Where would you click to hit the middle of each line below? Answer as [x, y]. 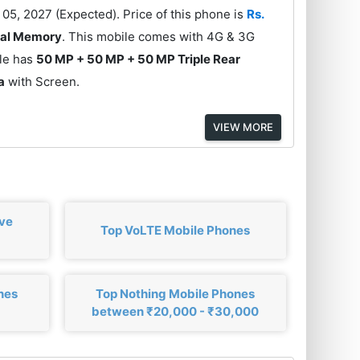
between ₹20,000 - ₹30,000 [176, 311]
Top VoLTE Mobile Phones [176, 230]
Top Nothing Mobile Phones [176, 293]
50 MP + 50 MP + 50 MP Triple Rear [139, 59]
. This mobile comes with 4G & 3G [159, 37]
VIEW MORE [243, 127]
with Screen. [43, 82]
